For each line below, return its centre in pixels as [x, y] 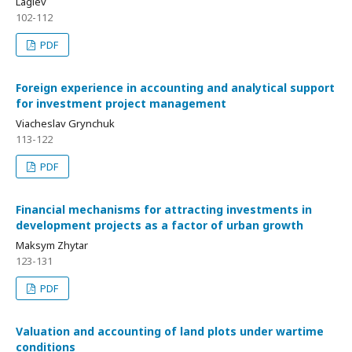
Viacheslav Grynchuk [65, 123]
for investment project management [121, 103]
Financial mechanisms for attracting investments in [164, 209]
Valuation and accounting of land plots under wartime [170, 331]
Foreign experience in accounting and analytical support [175, 88]
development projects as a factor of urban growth [159, 225]
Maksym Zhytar [52, 245]
